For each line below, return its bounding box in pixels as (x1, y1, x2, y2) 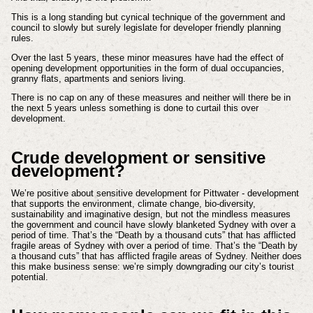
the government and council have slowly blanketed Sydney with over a (10, 219, 296, 230)
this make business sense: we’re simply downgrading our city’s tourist (10, 261, 294, 272)
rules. (10, 32, 36, 43)
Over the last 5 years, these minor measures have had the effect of (10, 52, 284, 63)
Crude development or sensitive (10, 148, 265, 168)
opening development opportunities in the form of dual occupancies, (10, 62, 284, 73)
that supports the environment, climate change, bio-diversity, (10, 198, 256, 209)
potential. (10, 271, 48, 282)
